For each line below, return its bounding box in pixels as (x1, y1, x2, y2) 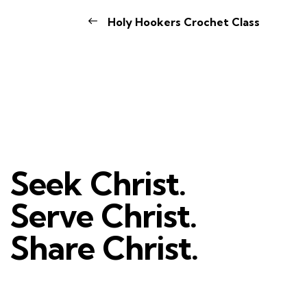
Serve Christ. (10, 196, 197, 236)
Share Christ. (10, 228, 199, 269)
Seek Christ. (10, 164, 186, 204)
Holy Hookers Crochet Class (104, 15, 260, 29)
